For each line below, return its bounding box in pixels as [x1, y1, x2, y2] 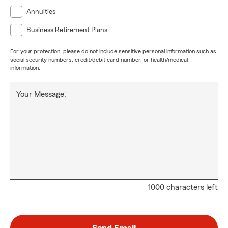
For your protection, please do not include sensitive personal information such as [10, 48, 216, 55]
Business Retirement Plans [26, 26, 107, 34]
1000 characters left [148, 183, 218, 192]
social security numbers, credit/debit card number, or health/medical [10, 56, 188, 63]
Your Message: [16, 90, 66, 99]
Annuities [26, 8, 55, 16]
